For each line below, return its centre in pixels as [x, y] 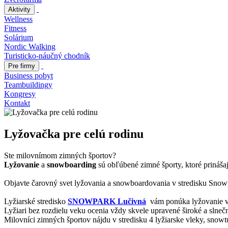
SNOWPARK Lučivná [107, 201]
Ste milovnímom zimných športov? [60, 155]
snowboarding [72, 164]
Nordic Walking [30, 47]
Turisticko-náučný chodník [47, 56]
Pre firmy [22, 66]
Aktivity [19, 9]
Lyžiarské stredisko [36, 201]
